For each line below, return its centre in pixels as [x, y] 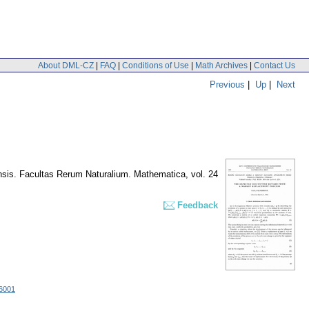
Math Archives [221, 65]
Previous [227, 84]
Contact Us [275, 65]
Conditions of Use [156, 65]
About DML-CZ [66, 65]
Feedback [198, 206]
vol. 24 [205, 175]
